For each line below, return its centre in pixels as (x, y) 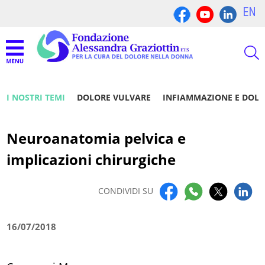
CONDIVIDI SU (125, 191)
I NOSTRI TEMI (36, 98)
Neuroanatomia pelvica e (96, 138)
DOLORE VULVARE (114, 98)
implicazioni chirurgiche (91, 160)
